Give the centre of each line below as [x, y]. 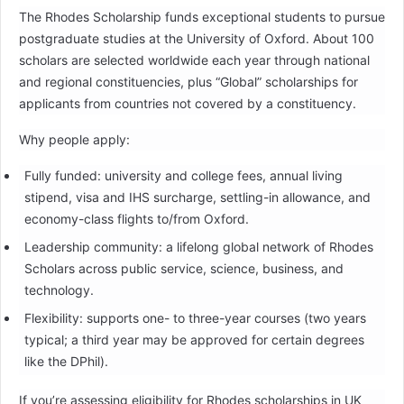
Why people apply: [74, 140]
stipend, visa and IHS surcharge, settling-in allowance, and [197, 197]
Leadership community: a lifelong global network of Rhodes [198, 247]
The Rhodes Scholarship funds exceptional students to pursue [202, 17]
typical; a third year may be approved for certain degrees [194, 340]
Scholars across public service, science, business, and [184, 269]
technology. [59, 290]
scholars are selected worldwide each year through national [194, 60]
